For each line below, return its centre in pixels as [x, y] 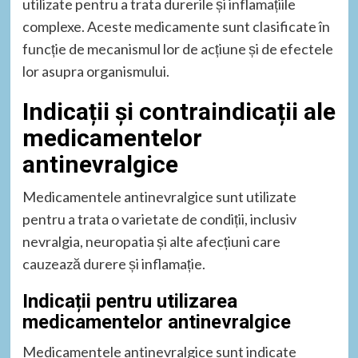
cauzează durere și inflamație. [113, 263]
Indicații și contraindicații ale [179, 111]
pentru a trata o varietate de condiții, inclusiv [159, 219]
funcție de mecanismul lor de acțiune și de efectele [177, 48]
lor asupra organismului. [95, 71]
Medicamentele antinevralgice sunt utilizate [159, 196]
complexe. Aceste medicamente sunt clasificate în [176, 26]
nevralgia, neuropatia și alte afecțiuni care [151, 241]
